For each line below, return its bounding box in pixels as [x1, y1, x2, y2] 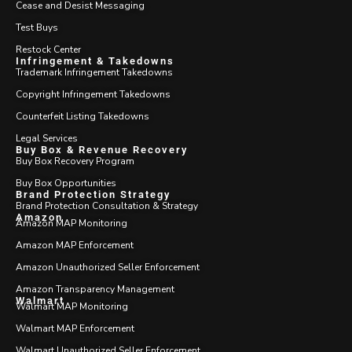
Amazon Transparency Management [16, 282, 174, 295]
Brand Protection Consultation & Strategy [16, 199, 198, 212]
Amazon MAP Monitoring [16, 216, 127, 229]
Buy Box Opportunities [16, 176, 116, 189]
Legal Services [16, 131, 78, 145]
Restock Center [16, 42, 81, 56]
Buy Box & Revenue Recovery [16, 143, 188, 156]
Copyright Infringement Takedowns [16, 87, 170, 101]
